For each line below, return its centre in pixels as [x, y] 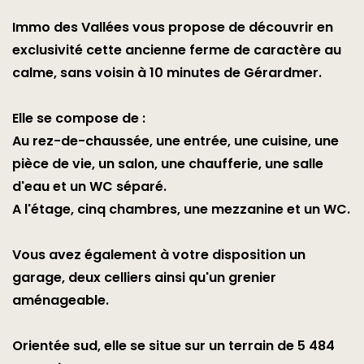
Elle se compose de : [79, 118]
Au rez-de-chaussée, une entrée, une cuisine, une [175, 141]
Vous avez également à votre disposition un [159, 254]
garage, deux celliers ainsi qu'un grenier [144, 277]
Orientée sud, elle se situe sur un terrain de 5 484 [173, 345]
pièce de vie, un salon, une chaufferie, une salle [168, 163]
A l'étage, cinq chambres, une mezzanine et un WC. [181, 209]
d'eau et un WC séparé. [89, 186]
